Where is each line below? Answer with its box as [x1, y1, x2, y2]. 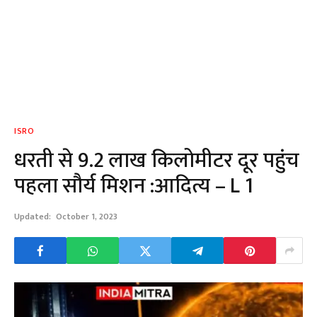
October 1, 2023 [56, 209, 117, 224]
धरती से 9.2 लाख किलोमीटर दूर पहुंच [14, 143, 300, 178]
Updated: [14, 209, 51, 224]
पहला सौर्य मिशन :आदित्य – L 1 [14, 168, 253, 204]
